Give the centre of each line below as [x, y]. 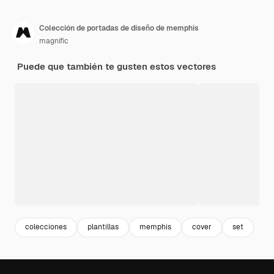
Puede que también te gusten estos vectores [117, 66]
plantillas [103, 227]
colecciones [46, 227]
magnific [54, 41]
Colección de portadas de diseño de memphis [119, 28]
